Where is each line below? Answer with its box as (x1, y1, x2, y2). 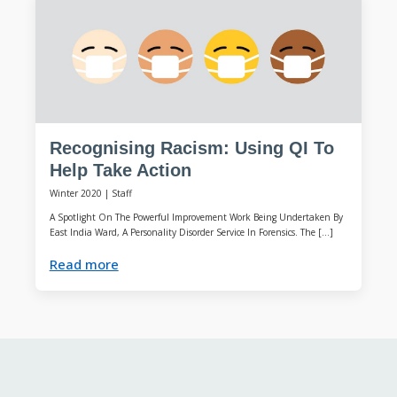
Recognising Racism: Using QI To (49, 138, 334, 159)
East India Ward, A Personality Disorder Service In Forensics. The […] (49, 225, 333, 238)
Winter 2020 (49, 186, 102, 199)
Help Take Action (49, 160, 191, 181)
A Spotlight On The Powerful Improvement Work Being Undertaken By (49, 210, 343, 223)
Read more (49, 255, 119, 274)
